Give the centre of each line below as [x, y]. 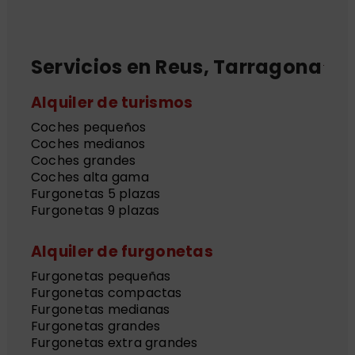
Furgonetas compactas [106, 293]
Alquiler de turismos [112, 103]
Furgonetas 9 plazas [95, 211]
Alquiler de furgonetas [122, 252]
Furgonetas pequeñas [101, 277]
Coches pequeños [88, 128]
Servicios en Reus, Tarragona [176, 67]
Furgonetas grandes [95, 326]
